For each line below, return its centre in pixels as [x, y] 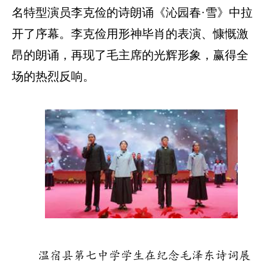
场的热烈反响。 [53, 77]
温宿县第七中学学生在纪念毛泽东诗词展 [144, 255]
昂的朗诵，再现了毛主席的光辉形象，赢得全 [130, 55]
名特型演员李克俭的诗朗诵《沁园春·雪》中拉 [132, 13]
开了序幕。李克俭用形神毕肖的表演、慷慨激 [130, 34]
